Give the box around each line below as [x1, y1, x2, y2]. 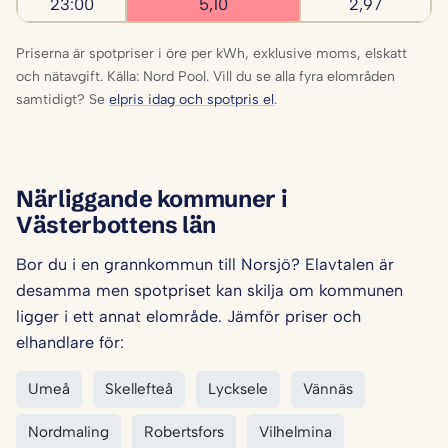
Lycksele [208, 379, 268, 398]
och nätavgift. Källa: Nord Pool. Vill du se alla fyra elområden [16, 67, 395, 85]
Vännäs [303, 379, 353, 398]
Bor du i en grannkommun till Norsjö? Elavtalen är [16, 253, 394, 274]
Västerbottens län [16, 209, 217, 239]
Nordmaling [28, 422, 109, 441]
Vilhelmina [259, 422, 332, 441]
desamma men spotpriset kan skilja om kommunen [16, 279, 403, 300]
